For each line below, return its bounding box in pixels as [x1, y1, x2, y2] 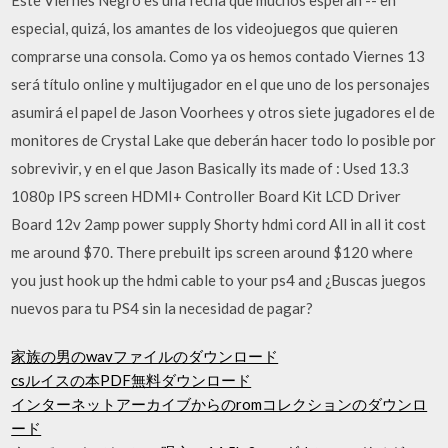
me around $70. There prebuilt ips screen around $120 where [11, 242, 414, 261]
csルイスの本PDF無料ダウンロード [11, 371, 252, 389]
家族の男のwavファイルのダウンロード [11, 347, 279, 365]
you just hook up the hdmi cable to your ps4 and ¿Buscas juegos [11, 270, 427, 289]
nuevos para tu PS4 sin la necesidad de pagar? [11, 298, 314, 317]
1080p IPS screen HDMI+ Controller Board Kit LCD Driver [11, 186, 402, 205]
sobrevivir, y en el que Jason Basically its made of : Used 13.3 [11, 158, 410, 177]
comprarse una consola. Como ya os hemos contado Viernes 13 [11, 46, 426, 65]
